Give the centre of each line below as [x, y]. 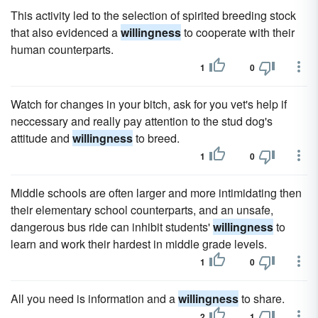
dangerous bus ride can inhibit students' [112, 227]
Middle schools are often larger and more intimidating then [156, 193]
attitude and [42, 138]
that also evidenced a [66, 32]
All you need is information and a [94, 298]
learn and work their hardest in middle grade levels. [139, 244]
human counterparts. [62, 49]
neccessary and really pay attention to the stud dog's [142, 121]
